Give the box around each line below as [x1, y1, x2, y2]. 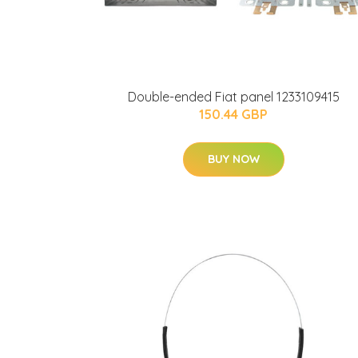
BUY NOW [207, 152, 260, 166]
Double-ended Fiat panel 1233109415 [127, 89, 340, 105]
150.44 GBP [199, 106, 268, 122]
